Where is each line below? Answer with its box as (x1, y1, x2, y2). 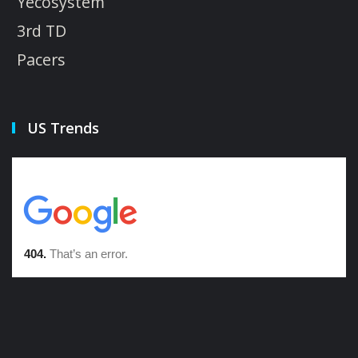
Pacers (17, 48, 66, 70)
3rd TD (17, 19, 66, 42)
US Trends (27, 117, 99, 137)
